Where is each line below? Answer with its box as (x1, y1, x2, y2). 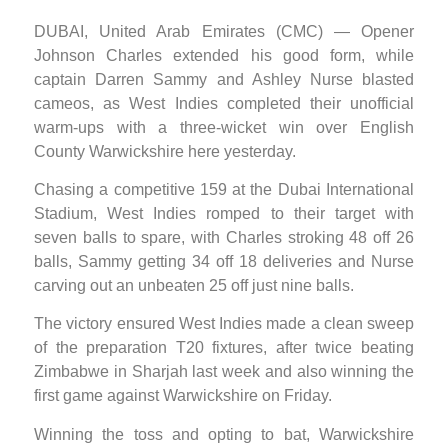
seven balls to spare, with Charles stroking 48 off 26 (34, 228, 414, 246)
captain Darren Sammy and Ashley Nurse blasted (34, 70, 414, 88)
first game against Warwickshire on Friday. (34, 387, 332, 405)
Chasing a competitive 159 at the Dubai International (34, 180, 414, 198)
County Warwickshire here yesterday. (34, 142, 296, 160)
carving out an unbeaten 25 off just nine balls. (34, 276, 354, 294)
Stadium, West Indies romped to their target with (34, 204, 414, 222)
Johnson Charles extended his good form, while (34, 46, 414, 64)
